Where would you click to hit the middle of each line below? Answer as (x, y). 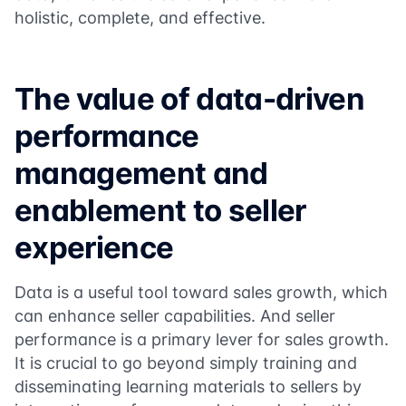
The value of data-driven (189, 99)
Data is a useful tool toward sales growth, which (201, 292)
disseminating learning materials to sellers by (188, 387)
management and (141, 173)
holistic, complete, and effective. (140, 18)
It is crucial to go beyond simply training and (186, 363)
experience (94, 247)
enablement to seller (160, 210)
